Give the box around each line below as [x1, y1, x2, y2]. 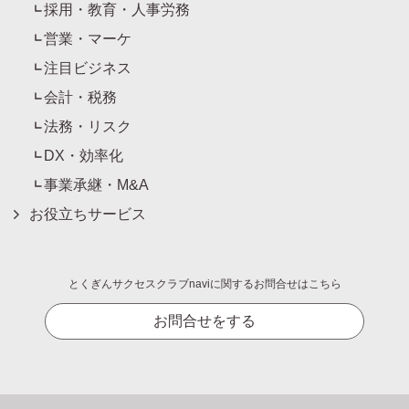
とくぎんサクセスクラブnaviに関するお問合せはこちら [68, 277, 341, 290]
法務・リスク [44, 118, 131, 134]
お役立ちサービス [29, 205, 146, 222]
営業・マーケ [44, 30, 131, 47]
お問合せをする [153, 312, 256, 329]
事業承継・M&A [44, 176, 149, 193]
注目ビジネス [44, 59, 131, 76]
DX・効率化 [44, 147, 123, 163]
